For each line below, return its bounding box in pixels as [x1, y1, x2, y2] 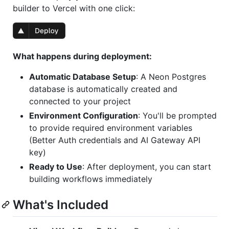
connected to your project [29, 96, 131, 106]
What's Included [13, 197, 108, 212]
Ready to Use [29, 161, 82, 172]
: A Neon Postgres [136, 71, 206, 82]
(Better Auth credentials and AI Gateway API [29, 134, 200, 145]
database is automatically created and [29, 83, 177, 94]
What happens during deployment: [13, 51, 152, 61]
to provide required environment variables [29, 122, 192, 133]
